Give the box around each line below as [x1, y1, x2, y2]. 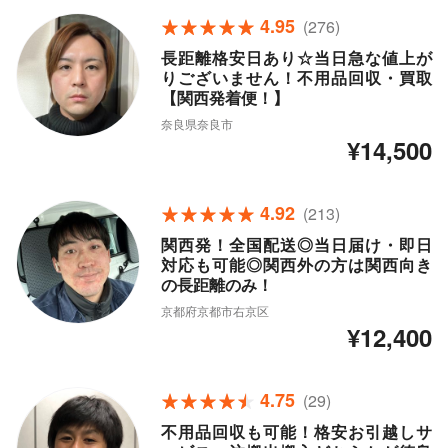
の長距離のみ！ [160, 273, 273, 297]
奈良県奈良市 [160, 115, 233, 133]
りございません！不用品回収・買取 [160, 66, 432, 90]
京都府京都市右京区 [160, 302, 269, 320]
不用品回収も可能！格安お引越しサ [160, 420, 432, 444]
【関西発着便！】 [160, 86, 289, 110]
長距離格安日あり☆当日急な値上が [160, 46, 432, 70]
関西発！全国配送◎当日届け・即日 [160, 233, 432, 257]
